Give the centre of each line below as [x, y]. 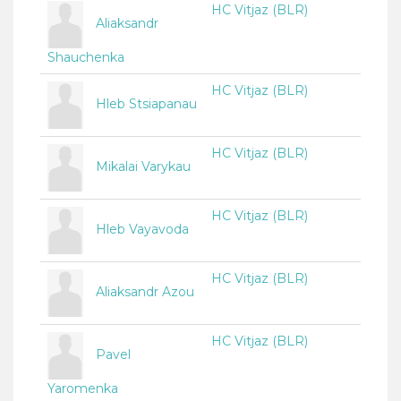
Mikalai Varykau [143, 167]
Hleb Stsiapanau [146, 104]
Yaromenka [83, 389]
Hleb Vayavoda [142, 230]
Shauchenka [86, 58]
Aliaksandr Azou [145, 292]
